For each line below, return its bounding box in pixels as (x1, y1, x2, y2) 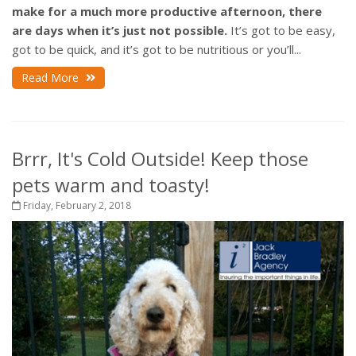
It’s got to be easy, (230, 22, 335, 39)
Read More (21, 70, 82, 86)
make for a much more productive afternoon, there (12, 3, 322, 20)
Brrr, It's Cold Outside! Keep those (12, 145, 308, 172)
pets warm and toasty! (12, 172, 210, 199)
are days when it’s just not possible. (12, 22, 230, 39)
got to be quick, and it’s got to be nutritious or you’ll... (12, 41, 301, 58)
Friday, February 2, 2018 (21, 199, 131, 213)
